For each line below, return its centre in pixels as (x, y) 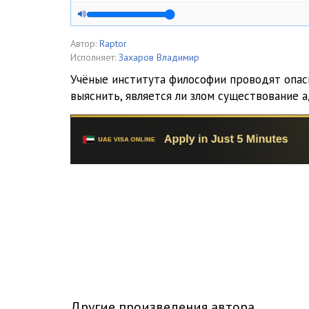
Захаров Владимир (159, 57)
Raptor (113, 43)
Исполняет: (93, 57)
